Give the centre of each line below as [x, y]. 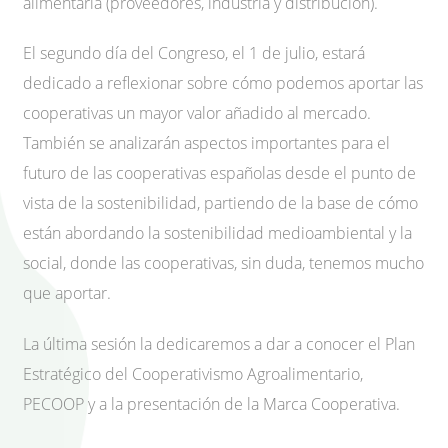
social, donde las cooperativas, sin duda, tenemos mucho [223, 263]
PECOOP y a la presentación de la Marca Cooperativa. [211, 404]
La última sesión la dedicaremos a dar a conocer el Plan [219, 344]
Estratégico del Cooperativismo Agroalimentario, [193, 374]
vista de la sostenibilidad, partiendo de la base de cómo [220, 203]
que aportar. [67, 293]
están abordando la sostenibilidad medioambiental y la [217, 233]
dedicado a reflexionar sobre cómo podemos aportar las [223, 83]
